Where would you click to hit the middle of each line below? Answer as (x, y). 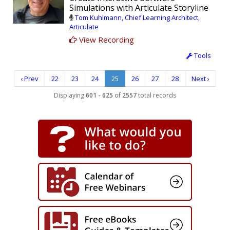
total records (156, 95)
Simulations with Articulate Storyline (139, 7)
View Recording (106, 39)
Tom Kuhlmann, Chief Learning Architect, (137, 17)
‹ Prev (30, 78)
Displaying (70, 95)
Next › (200, 78)
